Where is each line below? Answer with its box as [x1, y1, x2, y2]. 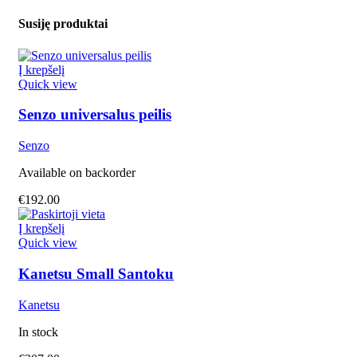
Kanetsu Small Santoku [18, 265, 174, 282]
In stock [18, 324, 58, 339]
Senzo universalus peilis [18, 106, 171, 124]
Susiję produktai [18, 17, 108, 31]
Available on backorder [18, 166, 135, 180]
